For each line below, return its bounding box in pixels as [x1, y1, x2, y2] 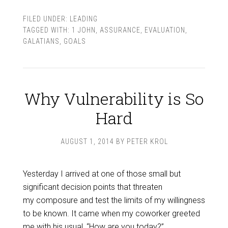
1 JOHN [71, 26, 96, 34]
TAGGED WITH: [22, 26, 72, 34]
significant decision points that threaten [22, 182, 162, 192]
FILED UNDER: [22, 15, 70, 23]
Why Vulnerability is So [24, 88, 204, 109]
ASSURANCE [99, 26, 140, 34]
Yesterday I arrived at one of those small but [22, 169, 181, 179]
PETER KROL [126, 137, 168, 146]
